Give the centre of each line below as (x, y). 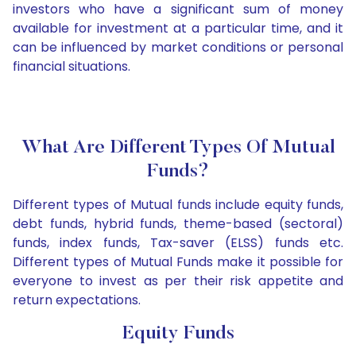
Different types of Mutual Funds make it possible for (178, 262)
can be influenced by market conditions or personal (178, 48)
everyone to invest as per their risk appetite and (178, 281)
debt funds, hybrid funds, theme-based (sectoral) (178, 224)
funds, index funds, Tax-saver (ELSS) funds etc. (178, 243)
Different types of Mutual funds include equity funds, (178, 205)
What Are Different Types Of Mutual (178, 148)
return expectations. (77, 300)
